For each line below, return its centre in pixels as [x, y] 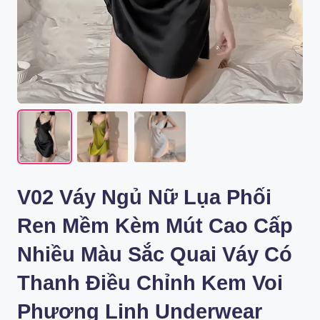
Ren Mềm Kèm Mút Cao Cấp [155, 226]
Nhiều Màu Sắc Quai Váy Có [155, 255]
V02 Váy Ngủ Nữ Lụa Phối [144, 197]
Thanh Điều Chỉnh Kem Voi [150, 283]
